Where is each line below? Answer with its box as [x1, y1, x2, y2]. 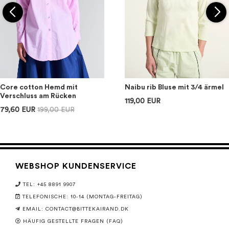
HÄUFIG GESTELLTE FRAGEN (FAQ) [23, 219, 123, 224]
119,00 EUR [125, 98, 161, 105]
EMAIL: [22, 207, 45, 212]
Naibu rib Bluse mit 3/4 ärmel [125, 84, 224, 91]
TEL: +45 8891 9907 [23, 182, 76, 188]
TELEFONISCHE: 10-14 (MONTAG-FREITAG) [22, 194, 143, 200]
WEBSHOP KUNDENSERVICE [15, 162, 136, 171]
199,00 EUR [37, 106, 75, 113]
